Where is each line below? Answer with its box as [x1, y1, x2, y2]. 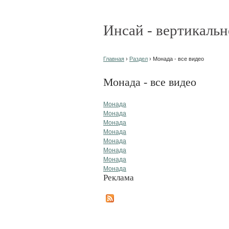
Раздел [129, 56, 148, 62]
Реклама [103, 172, 134, 182]
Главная [103, 56, 124, 62]
